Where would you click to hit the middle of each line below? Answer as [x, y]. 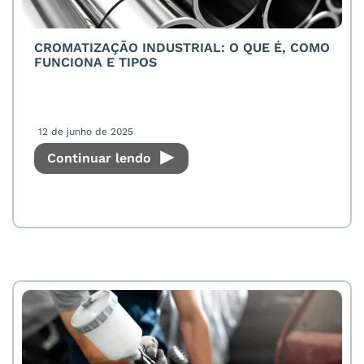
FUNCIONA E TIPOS [95, 63]
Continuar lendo [101, 158]
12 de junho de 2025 [86, 132]
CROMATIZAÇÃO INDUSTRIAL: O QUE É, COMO [182, 48]
